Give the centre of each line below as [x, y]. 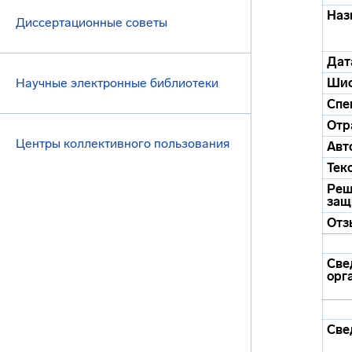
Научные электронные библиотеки [117, 83]
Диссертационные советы [92, 22]
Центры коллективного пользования [123, 143]
